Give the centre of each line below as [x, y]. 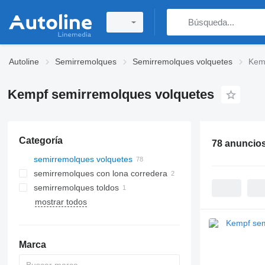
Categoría [41, 140]
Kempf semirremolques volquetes [111, 94]
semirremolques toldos [76, 188]
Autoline [24, 62]
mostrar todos [61, 202]
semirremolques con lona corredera [100, 173]
